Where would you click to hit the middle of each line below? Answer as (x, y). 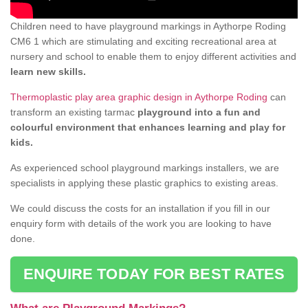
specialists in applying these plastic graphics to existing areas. (144, 183)
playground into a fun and (199, 112)
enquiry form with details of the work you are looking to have (141, 224)
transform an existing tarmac (74, 112)
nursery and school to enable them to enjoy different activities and (153, 57)
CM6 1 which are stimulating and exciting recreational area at (143, 42)
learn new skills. (48, 72)
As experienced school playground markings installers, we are (145, 168)
